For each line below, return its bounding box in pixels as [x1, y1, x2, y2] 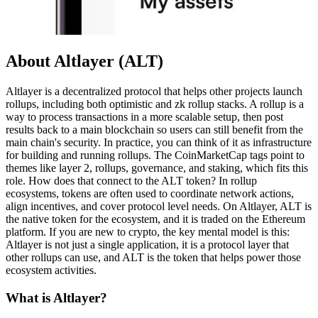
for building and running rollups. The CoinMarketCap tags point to [6, 148, 305, 161]
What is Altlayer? [6, 290, 107, 305]
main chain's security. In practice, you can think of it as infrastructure [6, 136, 312, 148]
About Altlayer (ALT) [6, 51, 163, 70]
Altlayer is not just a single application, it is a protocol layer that [6, 238, 289, 251]
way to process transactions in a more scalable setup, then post [6, 110, 283, 123]
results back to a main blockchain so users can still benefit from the [6, 123, 303, 136]
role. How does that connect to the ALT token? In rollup [6, 174, 257, 187]
